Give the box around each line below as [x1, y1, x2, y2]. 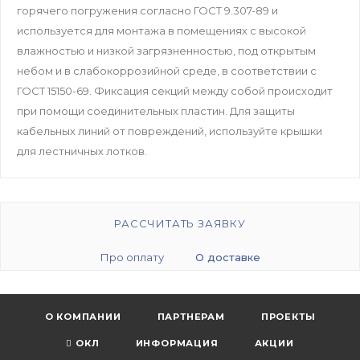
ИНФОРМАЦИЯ [135, 337, 219, 349]
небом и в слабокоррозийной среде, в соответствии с [17, 63, 317, 77]
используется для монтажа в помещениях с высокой [17, 23, 306, 37]
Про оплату [100, 250, 164, 264]
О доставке [194, 250, 260, 264]
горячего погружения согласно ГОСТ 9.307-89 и [17, 3, 278, 17]
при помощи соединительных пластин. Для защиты [17, 104, 295, 117]
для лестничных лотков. [17, 144, 147, 157]
